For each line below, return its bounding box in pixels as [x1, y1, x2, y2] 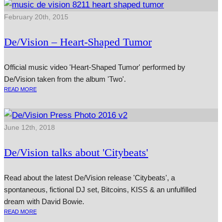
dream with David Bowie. [4, 197, 84, 206]
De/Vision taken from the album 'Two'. [4, 75, 126, 84]
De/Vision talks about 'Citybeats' [4, 146, 148, 159]
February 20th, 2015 [4, 13, 68, 21]
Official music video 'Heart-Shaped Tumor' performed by [4, 63, 185, 72]
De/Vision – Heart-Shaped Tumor [4, 36, 152, 49]
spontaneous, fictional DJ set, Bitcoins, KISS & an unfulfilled [4, 185, 196, 194]
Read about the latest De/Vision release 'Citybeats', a [4, 173, 175, 182]
